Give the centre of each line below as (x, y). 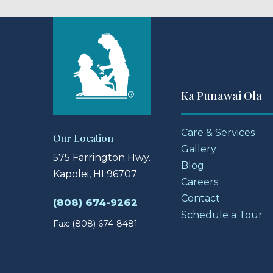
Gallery (199, 149)
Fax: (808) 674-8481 (95, 223)
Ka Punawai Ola (222, 95)
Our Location (83, 138)
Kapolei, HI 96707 (95, 174)
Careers (200, 182)
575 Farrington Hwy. (102, 157)
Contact (200, 198)
